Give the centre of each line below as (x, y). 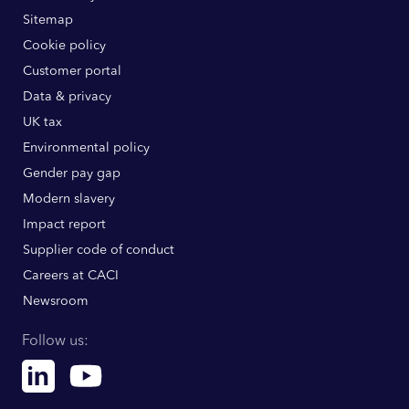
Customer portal (72, 71)
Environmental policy (86, 147)
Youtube (129, 369)
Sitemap (47, 20)
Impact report (64, 224)
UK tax (42, 122)
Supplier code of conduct (98, 250)
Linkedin (82, 369)
